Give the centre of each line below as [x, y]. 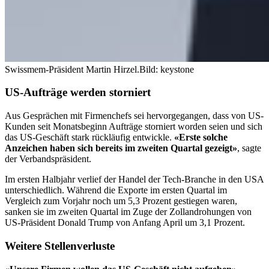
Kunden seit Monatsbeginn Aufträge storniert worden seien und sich [134, 127]
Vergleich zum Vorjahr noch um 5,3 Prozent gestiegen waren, [121, 201]
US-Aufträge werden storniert [78, 92]
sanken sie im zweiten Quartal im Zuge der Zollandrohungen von [128, 212]
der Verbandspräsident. [48, 159]
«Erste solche [201, 138]
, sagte [249, 148]
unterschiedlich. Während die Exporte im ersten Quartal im [116, 190]
